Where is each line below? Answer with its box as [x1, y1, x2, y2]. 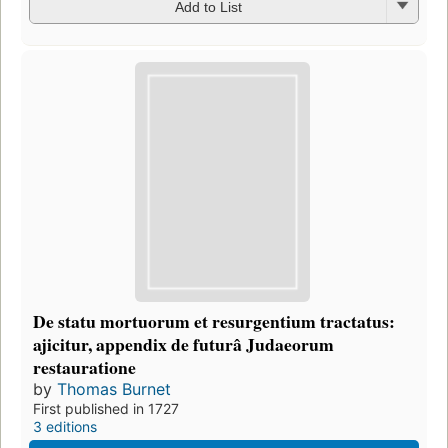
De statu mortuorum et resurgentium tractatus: [33, 307, 395, 334]
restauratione [33, 353, 136, 380]
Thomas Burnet [57, 378, 171, 399]
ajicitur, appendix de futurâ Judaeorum [33, 330, 334, 357]
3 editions [33, 417, 97, 435]
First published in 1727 [33, 399, 179, 417]
